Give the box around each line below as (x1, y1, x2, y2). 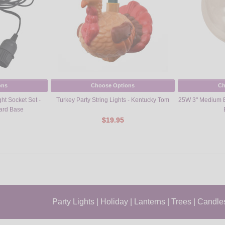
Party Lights (52, 197, 94, 206)
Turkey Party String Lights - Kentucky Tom (56, 96, 169, 103)
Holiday (100, 197, 128, 206)
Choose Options (91, 82, 135, 89)
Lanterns (134, 197, 165, 206)
